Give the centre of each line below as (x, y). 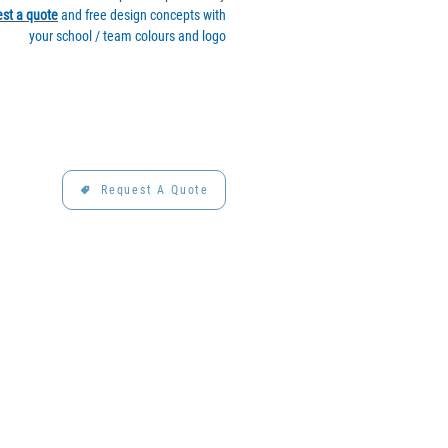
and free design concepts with (142, 15)
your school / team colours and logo (127, 36)
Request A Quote (155, 190)
